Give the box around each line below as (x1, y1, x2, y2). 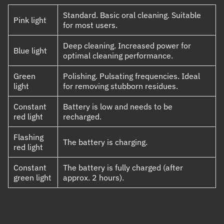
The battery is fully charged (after (63, 162, 183, 173)
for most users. (63, 20, 117, 30)
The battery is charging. (63, 137, 147, 147)
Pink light (13, 15, 46, 25)
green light (13, 172, 51, 183)
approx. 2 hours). (63, 172, 124, 183)
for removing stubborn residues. (63, 81, 178, 91)
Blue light (13, 45, 47, 56)
